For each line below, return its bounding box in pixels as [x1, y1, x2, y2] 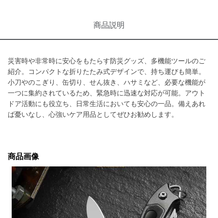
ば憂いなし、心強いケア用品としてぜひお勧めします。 [8, 110, 178, 118]
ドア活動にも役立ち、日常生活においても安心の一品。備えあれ [8, 100, 205, 108]
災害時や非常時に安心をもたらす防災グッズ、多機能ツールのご [8, 57, 205, 65]
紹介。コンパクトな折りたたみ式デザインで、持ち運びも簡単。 [8, 68, 205, 75]
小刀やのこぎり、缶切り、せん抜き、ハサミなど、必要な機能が [8, 78, 205, 86]
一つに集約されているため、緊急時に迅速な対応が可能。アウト [8, 89, 205, 97]
